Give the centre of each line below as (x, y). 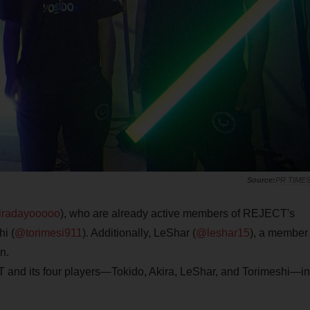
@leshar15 (222, 233)
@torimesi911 (48, 233)
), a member (279, 233)
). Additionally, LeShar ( (139, 233)
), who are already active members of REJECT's (177, 214)
